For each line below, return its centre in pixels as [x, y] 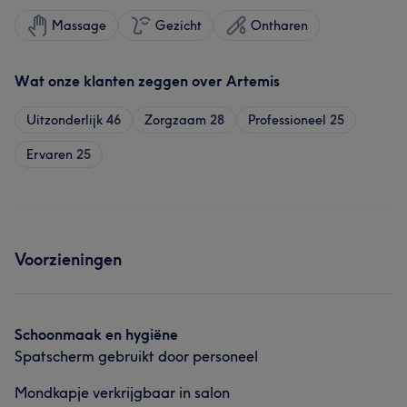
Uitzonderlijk [65, 120]
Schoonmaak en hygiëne [96, 334]
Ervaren [50, 154]
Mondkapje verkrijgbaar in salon [122, 392]
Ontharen [279, 25]
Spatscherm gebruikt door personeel [136, 356]
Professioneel [287, 120]
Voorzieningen [68, 259]
